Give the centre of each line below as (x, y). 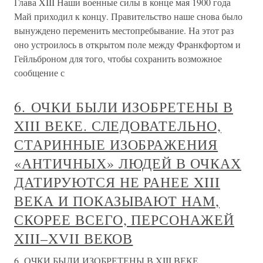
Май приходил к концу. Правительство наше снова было (128, 16)
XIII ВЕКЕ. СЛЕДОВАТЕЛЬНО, (118, 126)
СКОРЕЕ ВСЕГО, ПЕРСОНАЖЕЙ (124, 220)
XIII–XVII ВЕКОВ (74, 238)
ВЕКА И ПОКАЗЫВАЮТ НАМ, (117, 201)
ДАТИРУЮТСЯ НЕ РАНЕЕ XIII (117, 182)
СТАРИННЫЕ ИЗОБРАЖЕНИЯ (116, 144)
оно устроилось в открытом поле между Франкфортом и (127, 44)
